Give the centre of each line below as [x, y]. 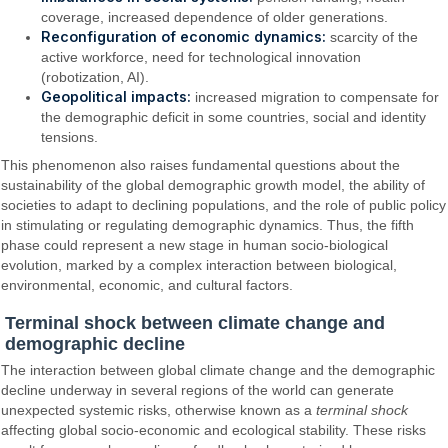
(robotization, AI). [95, 76]
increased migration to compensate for [315, 96]
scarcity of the [372, 36]
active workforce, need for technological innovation [201, 56]
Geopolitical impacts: [116, 96]
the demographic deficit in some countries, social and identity [234, 116]
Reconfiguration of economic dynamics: [184, 36]
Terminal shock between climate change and [195, 322]
